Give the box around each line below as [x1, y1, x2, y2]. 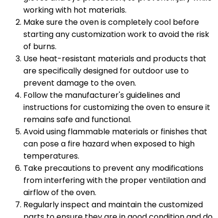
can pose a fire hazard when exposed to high [23, 138, 195, 149]
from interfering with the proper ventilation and [23, 174, 206, 186]
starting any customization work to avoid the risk [23, 28, 209, 40]
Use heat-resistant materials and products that [23, 53, 206, 64]
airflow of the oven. [23, 186, 96, 198]
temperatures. [23, 150, 79, 162]
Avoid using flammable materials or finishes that [23, 126, 207, 137]
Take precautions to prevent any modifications [23, 162, 203, 174]
